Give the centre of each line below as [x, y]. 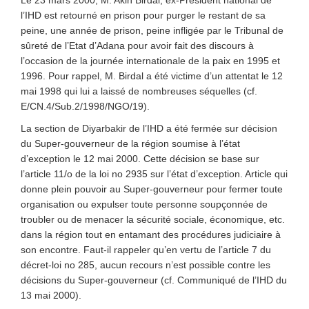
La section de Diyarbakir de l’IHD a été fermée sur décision [149, 128]
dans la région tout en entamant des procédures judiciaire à [151, 235]
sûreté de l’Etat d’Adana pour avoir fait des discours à [137, 46]
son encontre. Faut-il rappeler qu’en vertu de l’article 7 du [146, 250]
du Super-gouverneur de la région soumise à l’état [130, 143]
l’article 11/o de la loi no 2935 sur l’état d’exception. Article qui [154, 174]
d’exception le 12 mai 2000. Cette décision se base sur [140, 159]
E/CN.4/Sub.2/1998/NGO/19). [85, 106]
